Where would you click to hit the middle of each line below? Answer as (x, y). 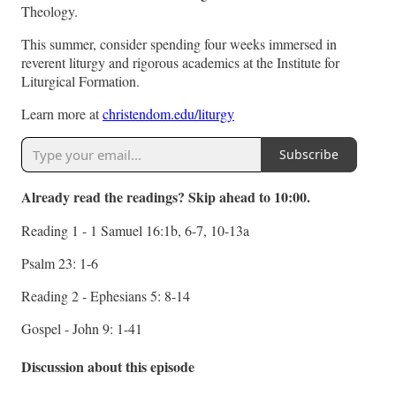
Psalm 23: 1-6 (60, 263)
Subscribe (309, 155)
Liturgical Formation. (80, 80)
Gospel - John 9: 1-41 (82, 328)
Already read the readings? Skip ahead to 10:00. (166, 196)
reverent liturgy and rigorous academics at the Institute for (180, 62)
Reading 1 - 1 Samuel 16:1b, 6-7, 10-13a (135, 230)
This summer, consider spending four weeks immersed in (179, 43)
